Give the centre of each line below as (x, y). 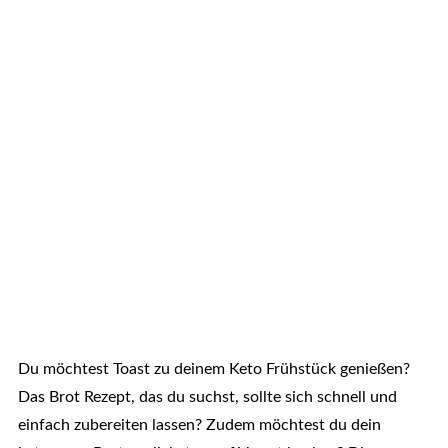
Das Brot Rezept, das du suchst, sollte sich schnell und (207, 397)
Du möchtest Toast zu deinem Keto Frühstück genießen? (213, 369)
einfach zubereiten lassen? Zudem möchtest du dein (199, 425)
